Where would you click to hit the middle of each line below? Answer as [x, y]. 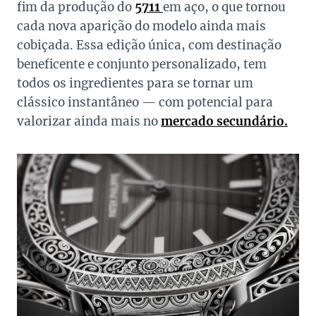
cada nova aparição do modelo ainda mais [141, 26]
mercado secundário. [224, 121]
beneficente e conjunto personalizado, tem [142, 64]
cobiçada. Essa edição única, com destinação [149, 45]
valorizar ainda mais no [89, 121]
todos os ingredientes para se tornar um [135, 83]
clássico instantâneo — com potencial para [145, 102]
